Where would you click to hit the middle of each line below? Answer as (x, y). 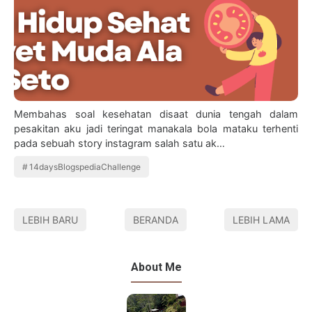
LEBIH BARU (50, 219)
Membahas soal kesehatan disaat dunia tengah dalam (156, 114)
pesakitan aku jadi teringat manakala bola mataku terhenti (156, 128)
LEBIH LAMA (261, 219)
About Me (156, 267)
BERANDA (155, 219)
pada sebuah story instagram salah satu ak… (119, 143)
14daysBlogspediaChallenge (85, 166)
